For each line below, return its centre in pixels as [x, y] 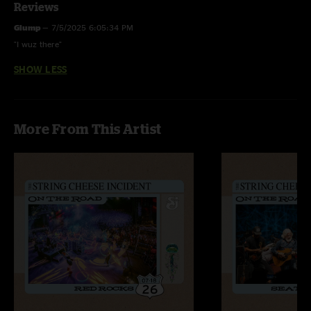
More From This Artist [88, 129]
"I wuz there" [38, 44]
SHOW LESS [41, 69]
